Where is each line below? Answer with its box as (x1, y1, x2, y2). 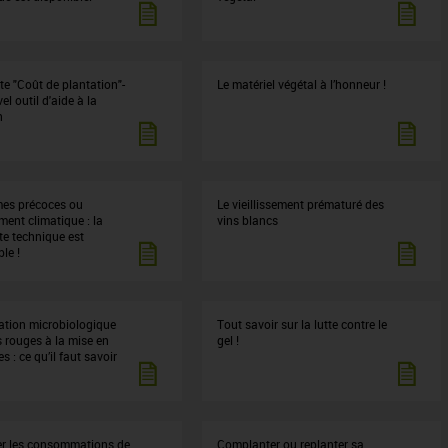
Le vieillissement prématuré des (217, 196, 385, 212)
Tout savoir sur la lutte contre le (217, 316, 388, 332)
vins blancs (217, 212, 279, 228)
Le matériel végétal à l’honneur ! (217, 76, 387, 92)
